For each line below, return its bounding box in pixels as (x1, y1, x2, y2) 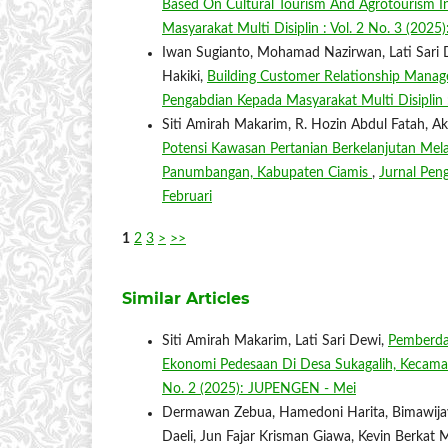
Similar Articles (122, 289, 250, 309)
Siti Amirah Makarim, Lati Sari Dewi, (162, 334, 388, 349)
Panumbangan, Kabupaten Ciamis (162, 166, 372, 181)
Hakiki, (162, 70, 207, 85)
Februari (162, 190, 212, 205)
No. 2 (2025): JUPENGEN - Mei (162, 382, 356, 397)
